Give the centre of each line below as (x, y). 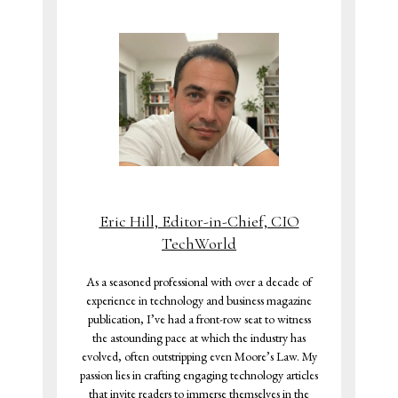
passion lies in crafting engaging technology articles (199, 374)
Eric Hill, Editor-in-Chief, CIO (199, 221)
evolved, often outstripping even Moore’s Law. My (199, 356)
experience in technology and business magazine (199, 300)
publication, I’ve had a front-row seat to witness (199, 318)
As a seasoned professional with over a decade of (199, 281)
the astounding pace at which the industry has (199, 337)
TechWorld (199, 243)
